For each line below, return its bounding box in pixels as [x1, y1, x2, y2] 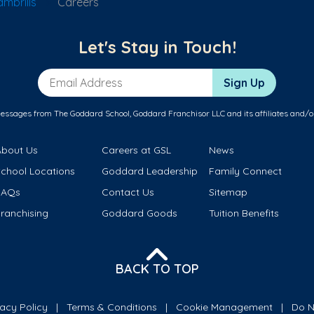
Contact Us [102, 186, 155, 199]
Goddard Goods [102, 207, 178, 220]
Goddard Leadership [102, 165, 198, 178]
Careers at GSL [102, 144, 172, 157]
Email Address [37, 69, 113, 83]
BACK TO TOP [115, 260, 199, 277]
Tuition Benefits [208, 207, 279, 220]
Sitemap [208, 186, 247, 199]
